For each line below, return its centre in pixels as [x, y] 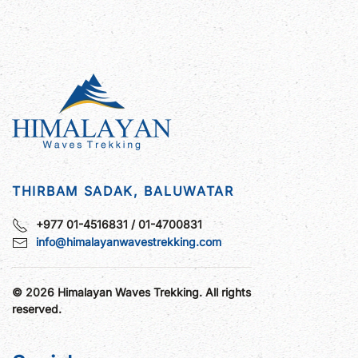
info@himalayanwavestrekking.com [129, 242]
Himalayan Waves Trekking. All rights [153, 292]
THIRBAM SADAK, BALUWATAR [123, 191]
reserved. [37, 309]
